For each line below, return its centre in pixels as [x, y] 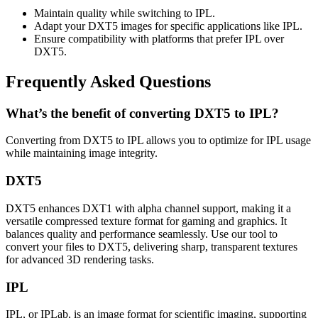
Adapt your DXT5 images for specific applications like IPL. [168, 26]
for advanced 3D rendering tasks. [80, 259]
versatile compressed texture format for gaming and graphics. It [146, 221]
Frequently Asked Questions [108, 81]
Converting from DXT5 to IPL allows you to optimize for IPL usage [158, 141]
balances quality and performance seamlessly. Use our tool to [142, 234]
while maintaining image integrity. [82, 153]
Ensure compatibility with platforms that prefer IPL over [159, 38]
